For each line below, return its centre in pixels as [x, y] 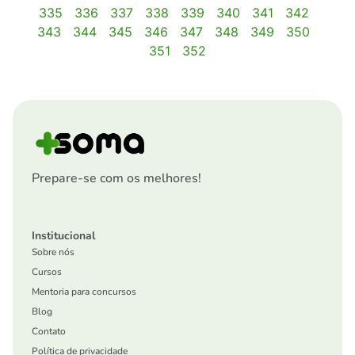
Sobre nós [53, 252]
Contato [49, 332]
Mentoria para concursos [84, 292]
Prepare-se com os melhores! [116, 179]
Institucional [63, 236]
